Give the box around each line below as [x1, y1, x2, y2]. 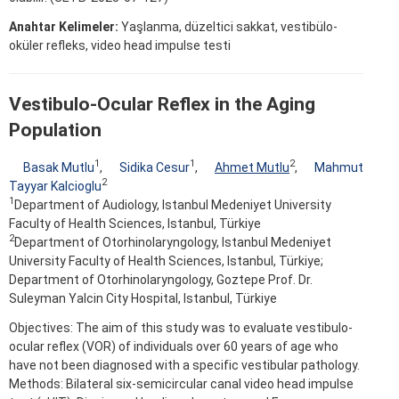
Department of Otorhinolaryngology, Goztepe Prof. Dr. [9, 272, 313, 287]
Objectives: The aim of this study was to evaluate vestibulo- [9, 320, 353, 335]
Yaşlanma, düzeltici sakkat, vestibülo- [118, 20, 338, 35]
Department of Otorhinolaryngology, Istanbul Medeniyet [14, 234, 331, 249]
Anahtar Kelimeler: [9, 20, 118, 35]
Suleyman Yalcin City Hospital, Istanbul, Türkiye [9, 290, 277, 305]
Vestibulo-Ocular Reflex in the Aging [9, 94, 315, 116]
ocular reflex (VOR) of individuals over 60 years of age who [9, 338, 338, 354]
